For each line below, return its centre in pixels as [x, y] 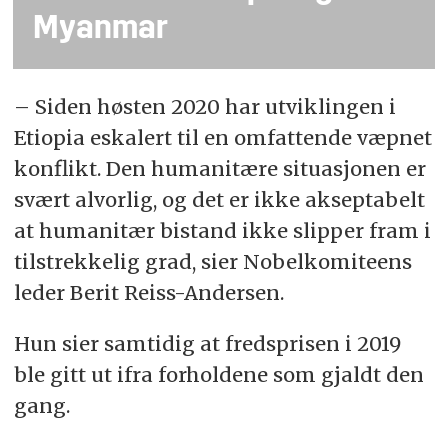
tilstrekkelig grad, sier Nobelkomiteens [212, 262]
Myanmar [101, 30]
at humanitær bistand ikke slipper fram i [222, 231]
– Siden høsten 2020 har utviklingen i [204, 107]
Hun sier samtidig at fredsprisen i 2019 [207, 344]
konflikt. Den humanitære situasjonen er [219, 169]
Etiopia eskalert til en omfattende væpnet [222, 138]
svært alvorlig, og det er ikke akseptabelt [219, 200]
